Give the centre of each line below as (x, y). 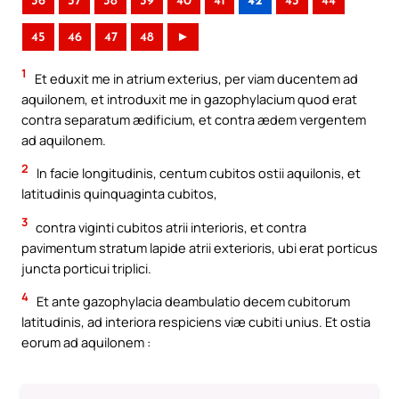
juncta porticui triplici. (86, 268)
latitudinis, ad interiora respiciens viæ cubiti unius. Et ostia (196, 322)
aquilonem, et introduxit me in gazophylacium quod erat (189, 98)
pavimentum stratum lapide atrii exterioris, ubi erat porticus (199, 247)
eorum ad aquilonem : (86, 342)
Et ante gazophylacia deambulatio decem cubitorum (192, 301)
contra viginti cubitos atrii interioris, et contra (170, 227)
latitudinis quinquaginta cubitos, (119, 194)
